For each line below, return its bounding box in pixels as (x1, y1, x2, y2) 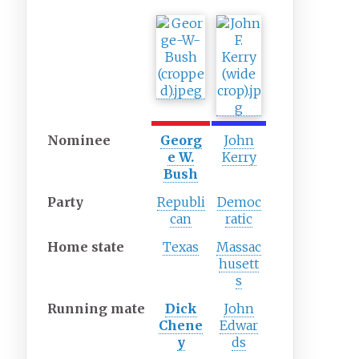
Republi (156, 194, 205, 211)
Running (47, 301, 108, 317)
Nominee (47, 132, 111, 149)
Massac (216, 239, 262, 256)
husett (219, 256, 260, 272)
